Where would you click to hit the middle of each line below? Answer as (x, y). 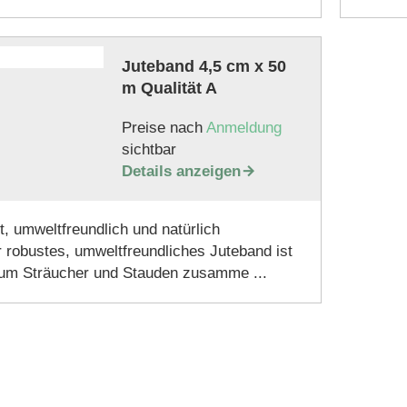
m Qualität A (169, 88)
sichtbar (149, 149)
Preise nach (164, 128)
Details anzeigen (181, 171)
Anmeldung (243, 128)
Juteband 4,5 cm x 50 (203, 66)
